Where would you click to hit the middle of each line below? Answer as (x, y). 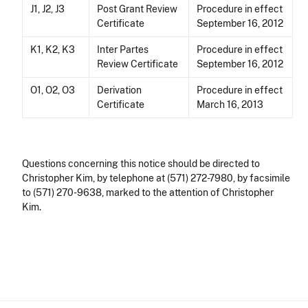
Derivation (120, 90)
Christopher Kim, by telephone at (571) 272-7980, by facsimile (156, 178)
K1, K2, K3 (53, 50)
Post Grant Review (137, 9)
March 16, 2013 (230, 105)
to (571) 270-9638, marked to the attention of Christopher (148, 193)
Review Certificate (138, 64)
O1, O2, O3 (53, 90)
